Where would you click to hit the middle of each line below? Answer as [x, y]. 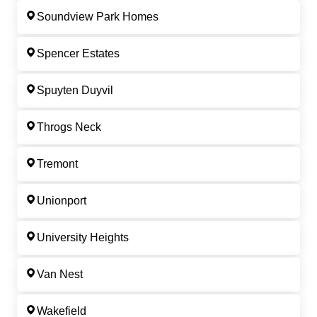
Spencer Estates [78, 54]
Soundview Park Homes [98, 17]
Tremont [57, 164]
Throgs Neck [69, 127]
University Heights [83, 238]
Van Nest [60, 275]
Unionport [62, 201]
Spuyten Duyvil [75, 91]
